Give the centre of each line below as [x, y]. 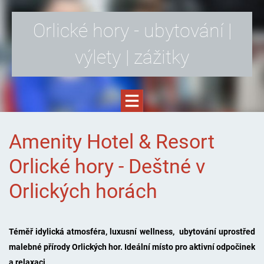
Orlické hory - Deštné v [107, 166]
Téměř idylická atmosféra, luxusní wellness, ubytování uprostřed [132, 231]
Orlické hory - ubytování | [132, 31]
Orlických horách [83, 191]
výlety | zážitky [132, 57]
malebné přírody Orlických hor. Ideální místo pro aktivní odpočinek [132, 247]
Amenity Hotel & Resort [111, 141]
